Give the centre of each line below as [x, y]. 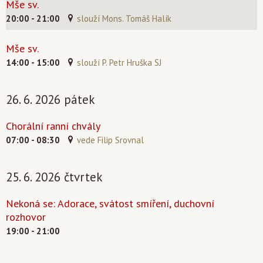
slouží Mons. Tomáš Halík [124, 18]
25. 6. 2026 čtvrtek [54, 177]
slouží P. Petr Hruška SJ [119, 63]
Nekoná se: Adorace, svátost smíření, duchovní [110, 203]
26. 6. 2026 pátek [50, 100]
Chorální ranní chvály [53, 126]
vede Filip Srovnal [110, 140]
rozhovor [26, 217]
